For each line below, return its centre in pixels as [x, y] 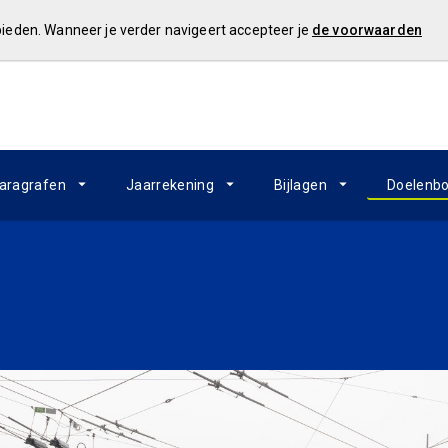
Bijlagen [300, 185]
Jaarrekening [170, 185]
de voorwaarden [366, 30]
